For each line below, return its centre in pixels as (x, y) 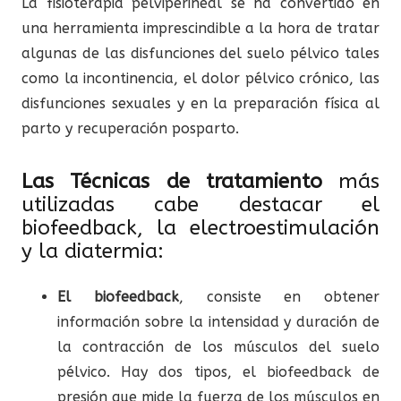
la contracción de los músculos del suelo (218, 346)
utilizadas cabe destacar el (200, 204)
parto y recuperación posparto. (130, 128)
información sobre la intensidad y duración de (218, 321)
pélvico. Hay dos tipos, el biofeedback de (218, 371)
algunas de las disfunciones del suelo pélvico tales (200, 53)
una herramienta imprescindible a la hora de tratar (200, 28)
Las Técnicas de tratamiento (172, 181)
